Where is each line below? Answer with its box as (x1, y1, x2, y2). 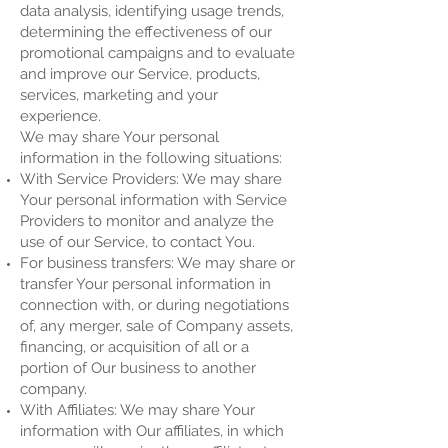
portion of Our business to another (20, 359, 256, 377)
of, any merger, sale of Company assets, (20, 317, 293, 335)
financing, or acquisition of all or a (20, 338, 249, 356)
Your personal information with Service (20, 191, 287, 209)
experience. (20, 107, 101, 125)
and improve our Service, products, (20, 65, 260, 83)
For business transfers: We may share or (20, 254, 295, 272)
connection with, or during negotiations (20, 296, 289, 314)
